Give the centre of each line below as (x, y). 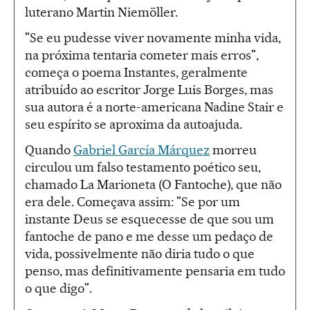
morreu (233, 149)
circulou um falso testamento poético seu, (143, 167)
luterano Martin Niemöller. (101, 12)
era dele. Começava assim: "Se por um (133, 201)
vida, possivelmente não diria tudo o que (140, 253)
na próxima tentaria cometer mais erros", (142, 55)
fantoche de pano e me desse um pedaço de (149, 236)
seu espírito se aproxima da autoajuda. (134, 124)
